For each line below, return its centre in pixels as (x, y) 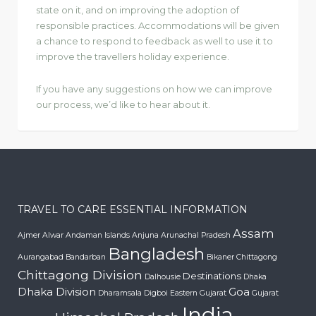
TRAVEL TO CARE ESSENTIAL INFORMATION (133, 209)
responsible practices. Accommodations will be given (158, 25)
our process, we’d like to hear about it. (123, 104)
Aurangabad (41, 257)
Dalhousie (163, 276)
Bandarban (86, 257)
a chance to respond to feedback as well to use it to (154, 41)
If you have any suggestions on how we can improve (154, 89)
